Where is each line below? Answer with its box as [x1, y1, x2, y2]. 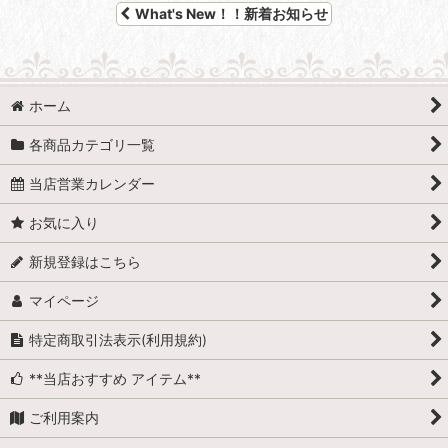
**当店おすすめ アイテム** [29, 370, 202, 388]
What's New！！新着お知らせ [135, 5, 328, 23]
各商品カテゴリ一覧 [29, 136, 156, 154]
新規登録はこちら [29, 253, 142, 271]
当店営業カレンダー [29, 175, 156, 193]
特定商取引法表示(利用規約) [29, 331, 208, 349]
